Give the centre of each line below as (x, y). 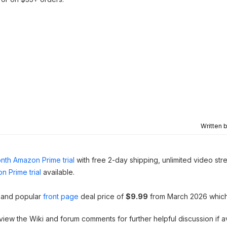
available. (58, 172)
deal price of (102, 196)
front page (61, 196)
